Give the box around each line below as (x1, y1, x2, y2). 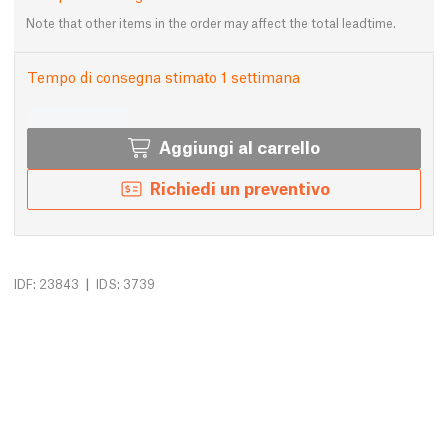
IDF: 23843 (14, 275, 79, 293)
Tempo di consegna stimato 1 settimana (27, 66, 300, 87)
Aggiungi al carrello (159, 135, 320, 159)
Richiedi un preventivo (149, 176, 330, 200)
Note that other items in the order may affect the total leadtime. (26, 14, 396, 32)
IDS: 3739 (96, 275, 155, 293)
